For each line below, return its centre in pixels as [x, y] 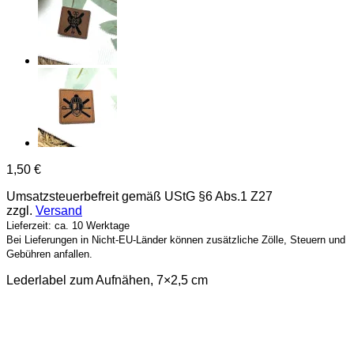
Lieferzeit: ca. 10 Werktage [68, 225]
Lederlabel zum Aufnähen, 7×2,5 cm [107, 280]
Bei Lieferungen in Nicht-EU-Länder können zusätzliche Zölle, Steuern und [176, 239]
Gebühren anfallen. [49, 254]
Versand [59, 210]
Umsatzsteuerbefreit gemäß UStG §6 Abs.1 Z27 [139, 196]
